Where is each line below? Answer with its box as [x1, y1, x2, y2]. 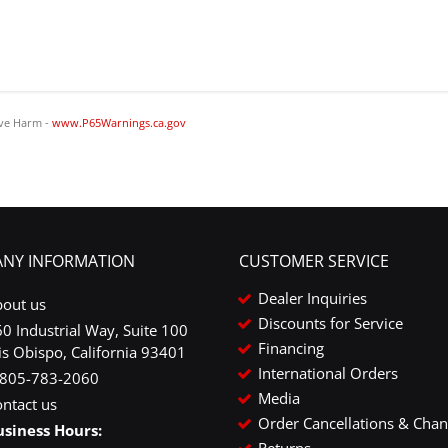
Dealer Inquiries [258, 287, 367, 308]
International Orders [258, 362, 398, 383]
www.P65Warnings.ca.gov [52, 115, 186, 130]
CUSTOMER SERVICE [239, 249, 389, 272]
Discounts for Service [258, 312, 403, 333]
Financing [258, 337, 324, 358]
